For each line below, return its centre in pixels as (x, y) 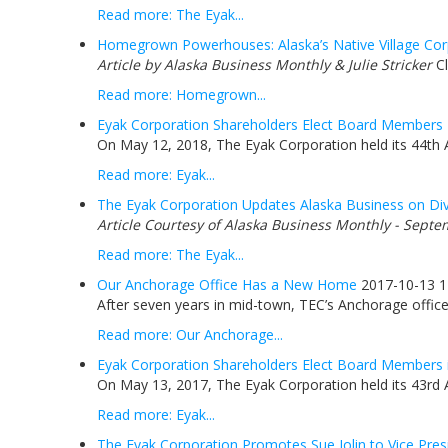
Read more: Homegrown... (181, 94)
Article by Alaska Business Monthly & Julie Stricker (264, 64)
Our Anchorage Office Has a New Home (227, 284)
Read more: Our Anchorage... (190, 334)
